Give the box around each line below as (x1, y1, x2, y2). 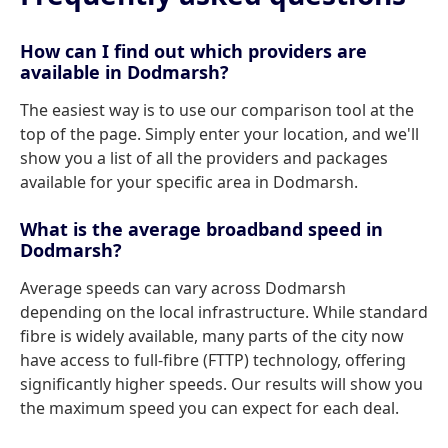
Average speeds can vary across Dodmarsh (20, 277, 346, 299)
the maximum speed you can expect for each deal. (20, 397, 399, 419)
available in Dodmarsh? (20, 60, 229, 84)
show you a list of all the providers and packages (20, 147, 388, 169)
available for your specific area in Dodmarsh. (20, 171, 358, 193)
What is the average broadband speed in (20, 217, 383, 241)
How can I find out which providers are (20, 39, 367, 63)
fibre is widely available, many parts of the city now (20, 325, 404, 347)
